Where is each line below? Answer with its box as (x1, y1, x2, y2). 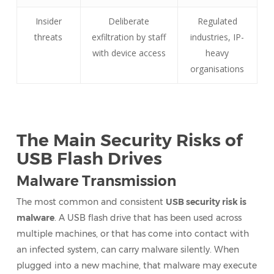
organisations (190, 63, 245, 75)
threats (34, 31, 63, 43)
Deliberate (108, 15, 150, 27)
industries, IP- (190, 31, 245, 43)
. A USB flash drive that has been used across (54, 212, 242, 223)
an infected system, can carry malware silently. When (16, 244, 239, 255)
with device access (92, 47, 166, 59)
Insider (35, 15, 62, 27)
